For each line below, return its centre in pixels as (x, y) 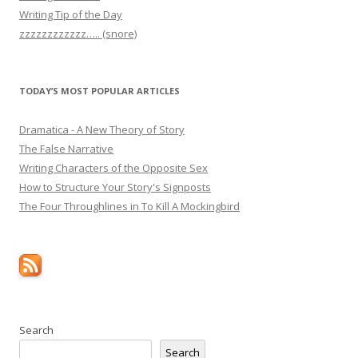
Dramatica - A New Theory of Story (102, 129)
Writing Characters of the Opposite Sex (113, 167)
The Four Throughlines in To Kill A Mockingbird (129, 206)
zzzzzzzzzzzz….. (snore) (78, 33)
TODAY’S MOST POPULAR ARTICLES (99, 90)
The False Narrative (66, 148)
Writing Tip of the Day (71, 14)
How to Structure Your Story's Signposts (115, 187)
